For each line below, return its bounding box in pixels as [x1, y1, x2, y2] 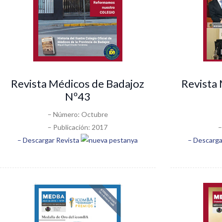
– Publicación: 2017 [48, 122, 108, 131]
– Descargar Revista [17, 135, 81, 144]
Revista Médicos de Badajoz [11, 76, 145, 90]
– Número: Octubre [47, 110, 108, 118]
